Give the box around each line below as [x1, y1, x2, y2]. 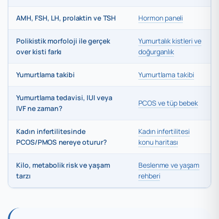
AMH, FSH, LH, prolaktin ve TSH [16, 13, 116, 22]
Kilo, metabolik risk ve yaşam [16, 160, 110, 170]
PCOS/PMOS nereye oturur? [16, 137, 107, 147]
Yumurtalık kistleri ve [138, 36, 201, 45]
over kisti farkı [16, 46, 62, 56]
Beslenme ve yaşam [138, 160, 200, 170]
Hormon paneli [138, 13, 183, 22]
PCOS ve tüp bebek [138, 98, 198, 108]
